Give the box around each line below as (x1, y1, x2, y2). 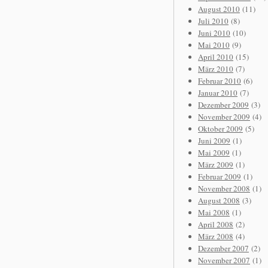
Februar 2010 (198, 75, 241, 86)
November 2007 (198, 255, 250, 266)
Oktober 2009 (198, 123, 243, 134)
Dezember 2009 (198, 99, 249, 110)
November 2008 (198, 183, 250, 194)
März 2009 (198, 159, 233, 170)
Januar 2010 (198, 87, 237, 98)
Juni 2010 (198, 28, 230, 38)
